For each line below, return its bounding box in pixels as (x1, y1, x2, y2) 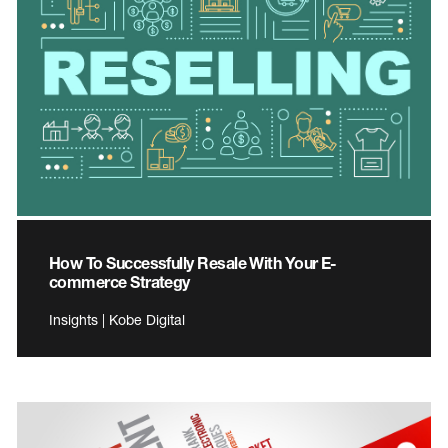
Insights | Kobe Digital (49, 311, 185, 329)
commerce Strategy (49, 272, 190, 292)
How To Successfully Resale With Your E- (49, 253, 337, 273)
